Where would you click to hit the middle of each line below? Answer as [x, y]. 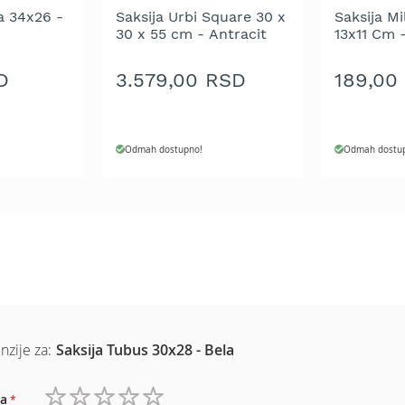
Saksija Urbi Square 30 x [200, 16]
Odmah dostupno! [163, 149]
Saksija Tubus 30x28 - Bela [146, 349]
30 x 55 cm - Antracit [191, 33]
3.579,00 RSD [180, 80]
